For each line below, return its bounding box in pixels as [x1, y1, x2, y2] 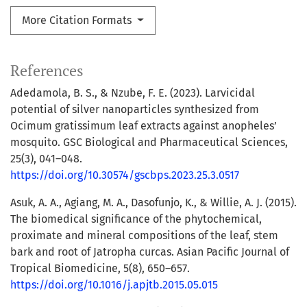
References [10, 61, 84, 81]
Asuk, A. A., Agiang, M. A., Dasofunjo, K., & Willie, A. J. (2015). [10, 196, 297, 210]
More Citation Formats [22, 14, 134, 27]
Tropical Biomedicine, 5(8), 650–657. [10, 262, 190, 275]
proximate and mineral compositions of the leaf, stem [10, 229, 278, 243]
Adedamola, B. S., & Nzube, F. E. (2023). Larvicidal [10, 86, 255, 100]
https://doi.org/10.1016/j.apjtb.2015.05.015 [10, 278, 218, 292]
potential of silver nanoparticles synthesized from [10, 103, 259, 116]
